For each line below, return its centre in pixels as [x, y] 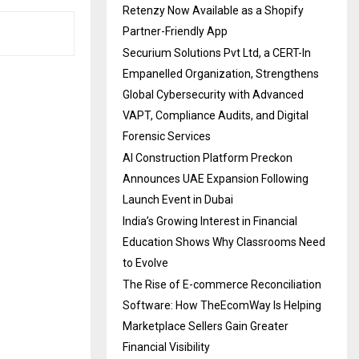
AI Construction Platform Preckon [208, 157]
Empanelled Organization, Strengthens [221, 73]
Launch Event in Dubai [178, 199]
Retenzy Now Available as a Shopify [213, 10]
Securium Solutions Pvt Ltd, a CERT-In [217, 52]
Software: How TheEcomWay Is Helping [222, 305]
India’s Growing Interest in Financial [210, 221]
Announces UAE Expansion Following [216, 178]
